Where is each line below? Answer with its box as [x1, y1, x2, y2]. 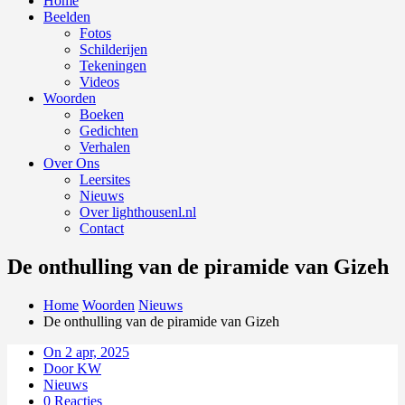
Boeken [80, 107, 124, 122]
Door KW [43, 360, 101, 376]
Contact [80, 221, 124, 236]
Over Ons [43, 155, 99, 171]
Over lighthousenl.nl [80, 204, 196, 220]
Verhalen [80, 139, 130, 155]
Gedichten [80, 123, 138, 138]
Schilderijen [80, 42, 147, 57]
